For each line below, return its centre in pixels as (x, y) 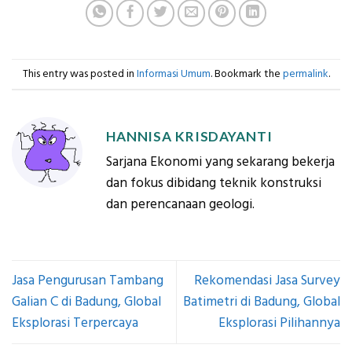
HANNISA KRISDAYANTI (189, 137)
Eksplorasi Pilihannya (279, 323)
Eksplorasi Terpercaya (75, 323)
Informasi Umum (173, 73)
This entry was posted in (79, 73)
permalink (305, 73)
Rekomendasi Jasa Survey (267, 281)
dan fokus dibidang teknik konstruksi (214, 183)
